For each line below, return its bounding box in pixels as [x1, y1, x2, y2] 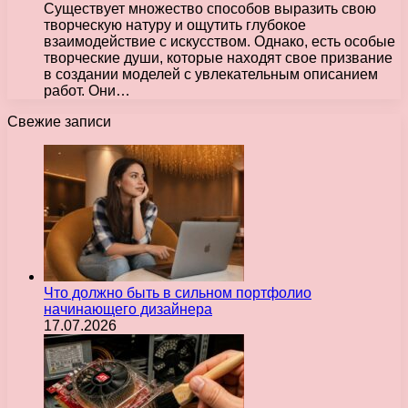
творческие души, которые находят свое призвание [44, 49, 393, 66]
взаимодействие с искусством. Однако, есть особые [44, 33, 395, 49]
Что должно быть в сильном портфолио [44, 284, 311, 301]
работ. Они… [44, 82, 130, 98]
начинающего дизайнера [44, 301, 212, 317]
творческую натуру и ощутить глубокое [44, 16, 306, 33]
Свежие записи [7, 113, 111, 129]
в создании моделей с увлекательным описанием [44, 66, 378, 82]
